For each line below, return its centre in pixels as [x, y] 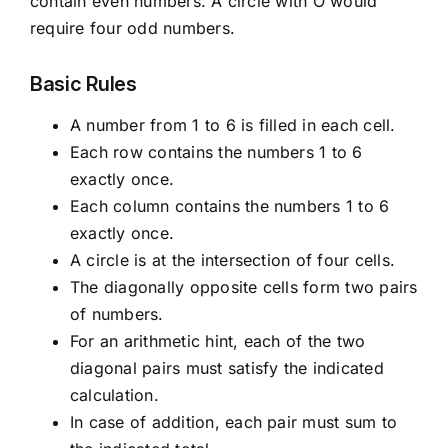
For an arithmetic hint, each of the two [217, 341]
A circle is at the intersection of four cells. [232, 260]
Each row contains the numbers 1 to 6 [216, 152]
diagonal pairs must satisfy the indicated [226, 368]
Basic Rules [83, 84]
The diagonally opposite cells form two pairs [243, 287]
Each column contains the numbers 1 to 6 [229, 206]
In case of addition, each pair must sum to [233, 422]
